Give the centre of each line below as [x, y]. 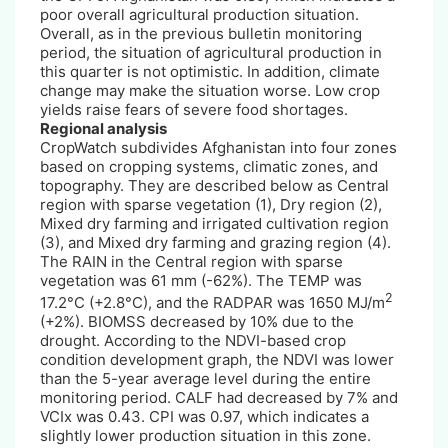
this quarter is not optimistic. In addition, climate [210, 71]
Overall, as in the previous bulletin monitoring [201, 33]
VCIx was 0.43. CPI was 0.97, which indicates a [204, 416]
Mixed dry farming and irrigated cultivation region [214, 223]
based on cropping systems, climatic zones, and [209, 166]
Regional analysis [103, 128]
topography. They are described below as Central [214, 185]
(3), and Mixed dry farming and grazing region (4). [215, 242]
